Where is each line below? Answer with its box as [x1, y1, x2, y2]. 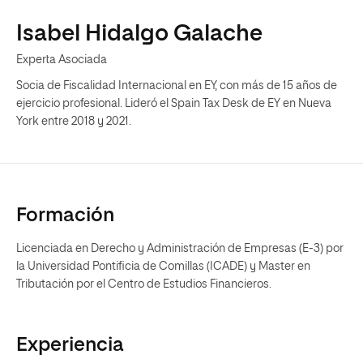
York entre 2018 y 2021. [16, 116, 134, 127]
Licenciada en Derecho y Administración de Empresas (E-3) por [16, 243, 344, 254]
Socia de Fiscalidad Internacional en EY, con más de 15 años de [16, 80, 337, 92]
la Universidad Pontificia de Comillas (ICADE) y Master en [16, 261, 310, 272]
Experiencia [16, 335, 124, 355]
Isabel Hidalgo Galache [16, 23, 263, 45]
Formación [16, 206, 114, 225]
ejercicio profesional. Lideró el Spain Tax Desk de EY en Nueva [16, 98, 331, 109]
